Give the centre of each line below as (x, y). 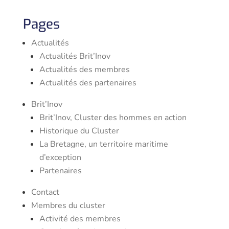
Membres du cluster (68, 205)
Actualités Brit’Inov (75, 56)
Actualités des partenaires (88, 83)
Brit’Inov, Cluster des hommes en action (113, 118)
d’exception (60, 157)
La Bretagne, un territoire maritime (104, 144)
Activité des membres (80, 219)
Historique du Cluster (79, 131)
